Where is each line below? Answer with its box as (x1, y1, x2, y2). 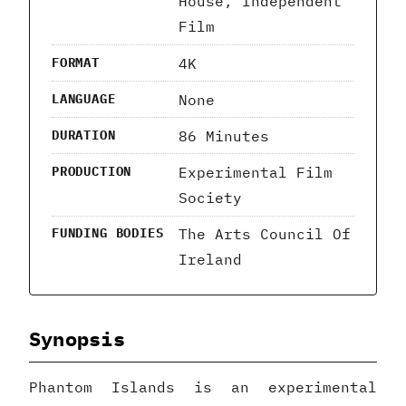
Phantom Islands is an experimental (29, 377, 377, 396)
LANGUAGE (52, 90, 116, 107)
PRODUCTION (52, 163, 132, 180)
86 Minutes (179, 126, 269, 145)
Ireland (179, 250, 242, 269)
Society (179, 188, 242, 208)
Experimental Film (179, 163, 333, 182)
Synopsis (29, 326, 125, 353)
